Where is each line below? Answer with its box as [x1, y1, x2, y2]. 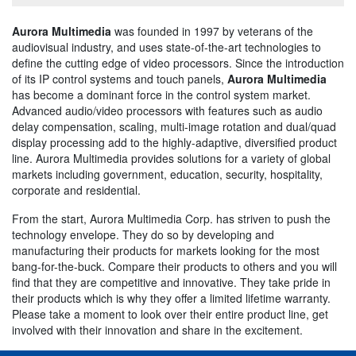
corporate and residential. [12, 181, 141, 198]
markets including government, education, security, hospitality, [12, 165, 323, 182]
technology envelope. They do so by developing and [12, 226, 274, 242]
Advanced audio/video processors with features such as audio [12, 102, 323, 118]
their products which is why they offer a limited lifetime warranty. [12, 289, 331, 306]
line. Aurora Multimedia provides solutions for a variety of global [12, 149, 331, 166]
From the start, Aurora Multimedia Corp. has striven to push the [12, 210, 331, 226]
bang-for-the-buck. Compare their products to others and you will [12, 257, 337, 274]
